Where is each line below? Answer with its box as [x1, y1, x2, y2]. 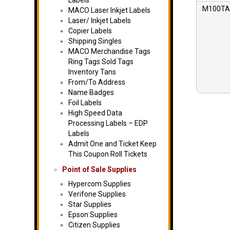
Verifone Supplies [68, 190, 126, 198]
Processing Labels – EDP [68, 119, 148, 127]
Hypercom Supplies [68, 180, 131, 188]
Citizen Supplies [68, 221, 120, 229]
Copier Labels [68, 27, 112, 35]
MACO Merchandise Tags [68, 47, 150, 55]
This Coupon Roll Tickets [68, 150, 147, 158]
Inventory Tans [68, 68, 116, 76]
